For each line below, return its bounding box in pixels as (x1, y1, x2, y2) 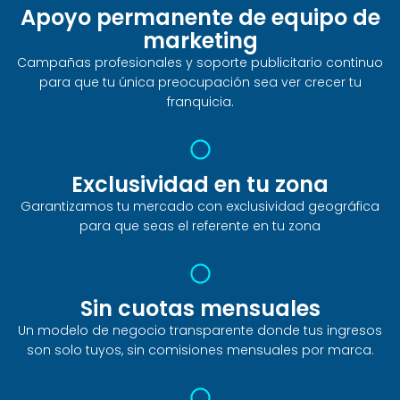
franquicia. (166, 93, 234, 112)
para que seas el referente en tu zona (79, 217, 321, 236)
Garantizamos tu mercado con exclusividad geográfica (21, 197, 379, 216)
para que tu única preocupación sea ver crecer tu (38, 73, 362, 92)
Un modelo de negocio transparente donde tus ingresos (18, 321, 382, 340)
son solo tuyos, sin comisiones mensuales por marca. (26, 341, 374, 360)
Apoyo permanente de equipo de (20, 3, 380, 33)
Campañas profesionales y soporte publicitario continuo (17, 54, 383, 72)
